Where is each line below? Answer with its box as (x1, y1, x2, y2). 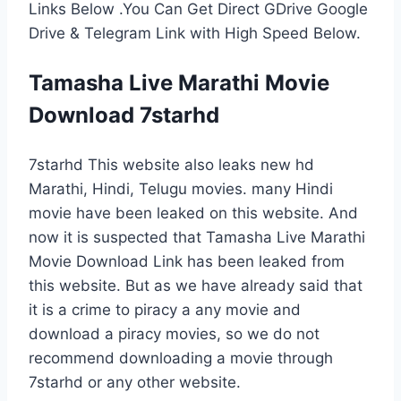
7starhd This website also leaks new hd (29, 155, 314, 174)
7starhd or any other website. (29, 372, 241, 391)
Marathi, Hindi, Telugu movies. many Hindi (29, 179, 333, 198)
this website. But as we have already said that (29, 276, 363, 294)
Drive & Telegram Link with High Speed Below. (29, 23, 361, 42)
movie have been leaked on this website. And (29, 203, 358, 222)
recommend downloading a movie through (29, 348, 333, 367)
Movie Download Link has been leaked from (29, 252, 345, 270)
